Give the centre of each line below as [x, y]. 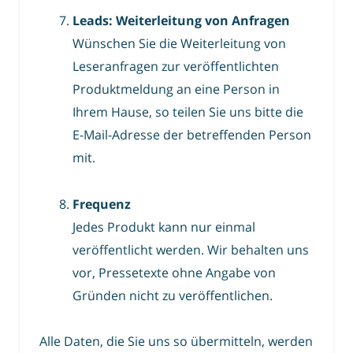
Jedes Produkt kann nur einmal [164, 227]
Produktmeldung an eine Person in [176, 89]
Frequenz [102, 204]
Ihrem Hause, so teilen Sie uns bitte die [188, 112]
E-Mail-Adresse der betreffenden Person [192, 135]
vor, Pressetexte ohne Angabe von [174, 272]
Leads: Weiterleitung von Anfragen [181, 21]
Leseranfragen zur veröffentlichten [176, 67]
